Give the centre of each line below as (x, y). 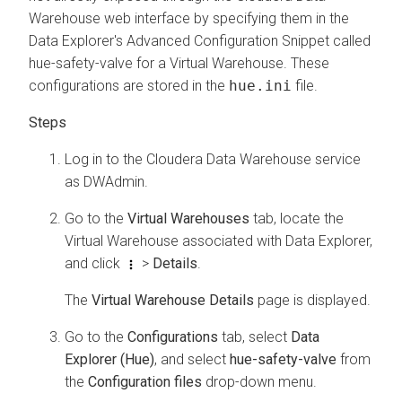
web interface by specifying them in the (225, 18)
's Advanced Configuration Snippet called (242, 40)
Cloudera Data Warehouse (229, 159)
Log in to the (105, 159)
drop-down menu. (259, 381)
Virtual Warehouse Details (173, 300)
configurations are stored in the (129, 85)
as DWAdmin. (106, 181)
